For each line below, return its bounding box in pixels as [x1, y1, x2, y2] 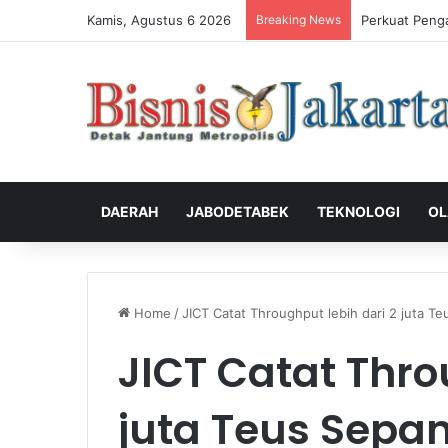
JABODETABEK [186, 202, 289, 220]
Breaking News [256, 12, 341, 27]
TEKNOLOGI [317, 202, 400, 220]
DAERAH [101, 202, 158, 220]
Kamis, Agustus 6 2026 [87, 12, 231, 28]
